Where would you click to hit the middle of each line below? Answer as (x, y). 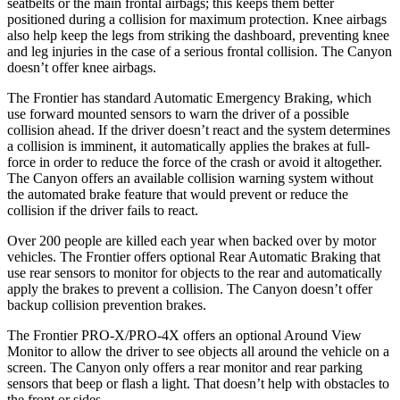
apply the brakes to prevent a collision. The (130, 288)
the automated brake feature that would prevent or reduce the (178, 194)
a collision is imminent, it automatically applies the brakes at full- (188, 146)
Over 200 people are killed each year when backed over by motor (192, 240)
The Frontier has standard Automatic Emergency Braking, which (189, 97)
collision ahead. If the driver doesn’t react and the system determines (199, 129)
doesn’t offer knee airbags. (82, 67)
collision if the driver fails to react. (103, 210)
